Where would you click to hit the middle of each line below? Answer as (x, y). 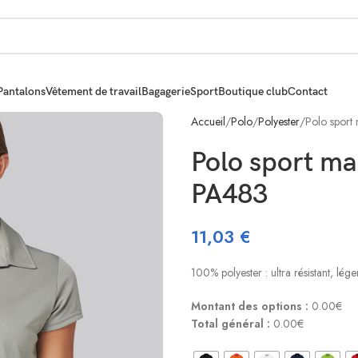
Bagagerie (166, 91)
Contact (308, 91)
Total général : (231, 324)
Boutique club (253, 91)
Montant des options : (250, 306)
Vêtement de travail (93, 91)
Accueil (208, 121)
